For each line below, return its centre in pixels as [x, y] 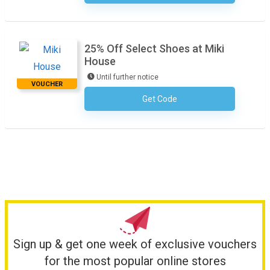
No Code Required [201, 100]
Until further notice [127, 77]
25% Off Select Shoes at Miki [154, 49]
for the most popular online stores [135, 261]
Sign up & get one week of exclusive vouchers [135, 244]
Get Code [160, 99]
